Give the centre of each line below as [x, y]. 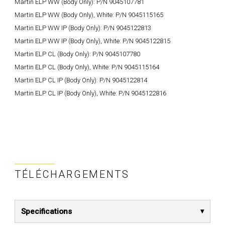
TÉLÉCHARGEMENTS [72, 174]
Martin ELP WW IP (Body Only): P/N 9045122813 [83, 28]
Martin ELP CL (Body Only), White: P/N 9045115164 [87, 67]
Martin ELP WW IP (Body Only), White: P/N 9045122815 [92, 41]
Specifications [46, 211]
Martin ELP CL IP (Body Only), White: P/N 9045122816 [90, 93]
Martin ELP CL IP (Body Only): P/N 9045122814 [81, 80]
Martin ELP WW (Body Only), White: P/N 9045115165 [89, 15]
